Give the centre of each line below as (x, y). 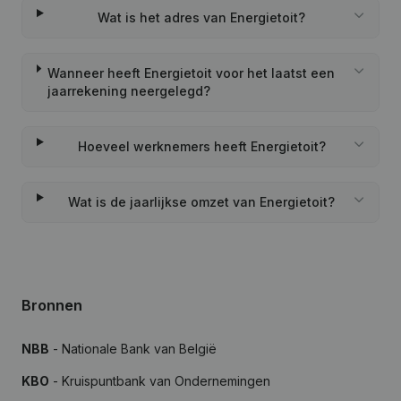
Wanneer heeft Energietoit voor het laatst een (191, 73)
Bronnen (52, 305)
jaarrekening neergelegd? (128, 91)
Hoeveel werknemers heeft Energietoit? (201, 146)
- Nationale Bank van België (133, 349)
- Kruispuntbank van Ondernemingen (160, 381)
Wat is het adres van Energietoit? (202, 17)
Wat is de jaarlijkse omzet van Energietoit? (202, 202)
